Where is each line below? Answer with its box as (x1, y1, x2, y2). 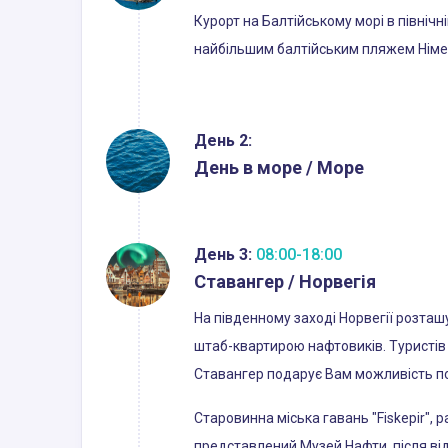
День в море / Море (194, 156, 364, 178)
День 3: (194, 244, 252, 264)
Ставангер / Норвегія (194, 270, 376, 292)
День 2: (194, 130, 252, 150)
